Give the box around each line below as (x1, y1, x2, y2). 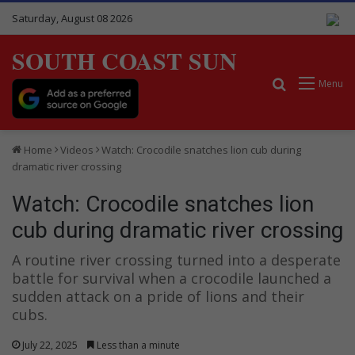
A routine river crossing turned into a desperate (12, 250, 341, 269)
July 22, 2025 (22, 338, 78, 352)
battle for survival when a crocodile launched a (12, 268, 331, 288)
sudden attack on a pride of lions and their (12, 286, 304, 306)
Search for (287, 74, 349, 92)
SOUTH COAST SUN (12, 43, 237, 78)
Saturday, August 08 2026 (12, 11, 132, 25)
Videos (60, 142, 94, 157)
